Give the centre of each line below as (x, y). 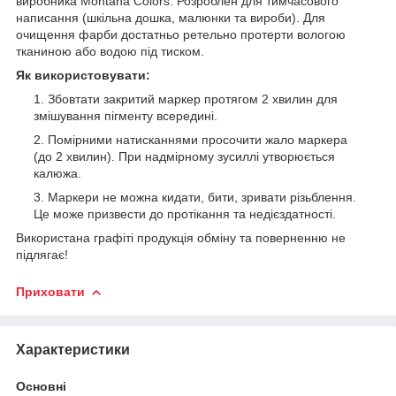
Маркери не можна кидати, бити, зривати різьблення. (202, 197)
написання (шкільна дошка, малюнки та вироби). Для (171, 17)
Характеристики (73, 349)
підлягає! (42, 254)
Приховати (50, 291)
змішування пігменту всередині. (126, 115)
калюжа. (57, 173)
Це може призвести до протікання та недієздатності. (185, 213)
